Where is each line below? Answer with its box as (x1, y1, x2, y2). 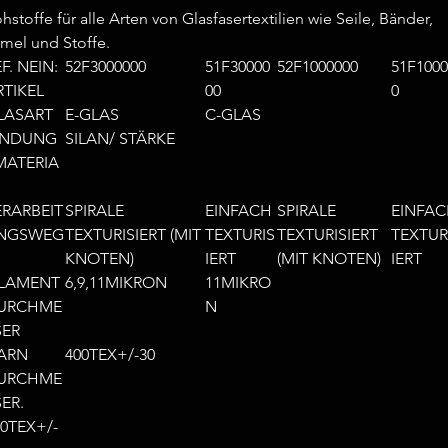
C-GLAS (205, 105, 261, 124)
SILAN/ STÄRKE (65, 129, 175, 148)
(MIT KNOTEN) (277, 249, 381, 268)
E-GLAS (65, 105, 119, 124)
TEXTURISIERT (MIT (65, 225, 201, 244)
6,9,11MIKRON (65, 273, 167, 292)
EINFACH (205, 201, 272, 220)
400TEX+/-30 (65, 345, 155, 364)
